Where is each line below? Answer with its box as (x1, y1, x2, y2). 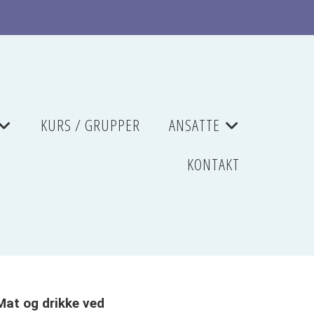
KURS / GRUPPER (40, 114, 140, 137)
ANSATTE (168, 114, 220, 137)
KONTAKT (186, 153, 240, 175)
